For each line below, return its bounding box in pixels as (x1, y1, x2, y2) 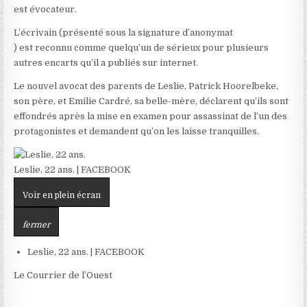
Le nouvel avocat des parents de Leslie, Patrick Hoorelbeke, (14, 81, 279, 92)
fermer (23, 220, 51, 230)
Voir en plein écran (23, 191, 101, 201)
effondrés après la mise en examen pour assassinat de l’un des (14, 111, 288, 122)
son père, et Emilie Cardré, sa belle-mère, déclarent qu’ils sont (14, 96, 289, 107)
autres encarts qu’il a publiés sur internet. (14, 58, 199, 69)
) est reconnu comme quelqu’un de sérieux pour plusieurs (14, 42, 269, 53)
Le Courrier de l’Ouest (14, 269, 113, 280)
